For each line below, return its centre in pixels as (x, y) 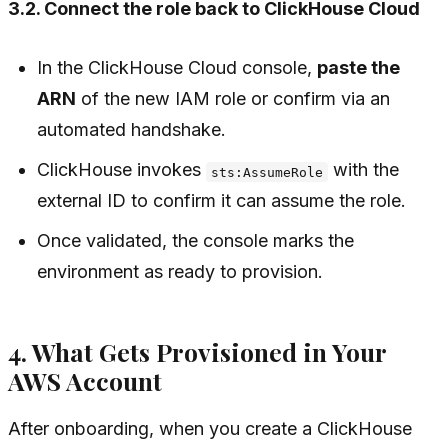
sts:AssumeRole (267, 172)
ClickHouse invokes (122, 170)
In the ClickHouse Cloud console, (177, 68)
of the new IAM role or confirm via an (233, 99)
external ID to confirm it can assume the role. (222, 201)
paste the (359, 68)
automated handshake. (132, 130)
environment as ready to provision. (180, 272)
